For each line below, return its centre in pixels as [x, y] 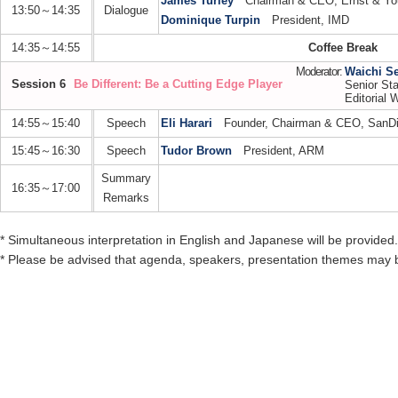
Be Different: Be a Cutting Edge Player [178, 84]
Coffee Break [343, 48]
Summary [126, 179]
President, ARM [278, 151]
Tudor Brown [196, 151]
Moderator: [319, 72]
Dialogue [126, 11]
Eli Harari [187, 123]
